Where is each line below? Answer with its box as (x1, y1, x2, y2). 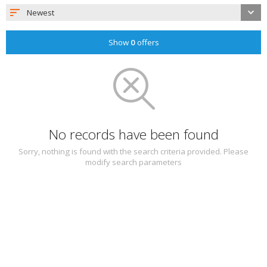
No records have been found (48, 125, 219, 144)
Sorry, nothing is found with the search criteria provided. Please (18, 146, 249, 157)
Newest (27, 7, 54, 18)
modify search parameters (85, 157, 182, 167)
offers (135, 37, 159, 48)
